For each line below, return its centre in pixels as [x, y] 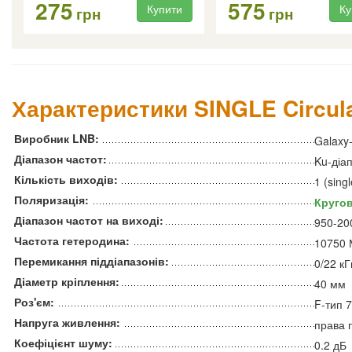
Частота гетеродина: [72, 241]
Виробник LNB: [57, 139]
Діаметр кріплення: [67, 282]
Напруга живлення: [67, 323]
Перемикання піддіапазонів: [92, 261]
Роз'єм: [34, 302]
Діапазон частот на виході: [89, 220]
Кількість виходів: [66, 180]
